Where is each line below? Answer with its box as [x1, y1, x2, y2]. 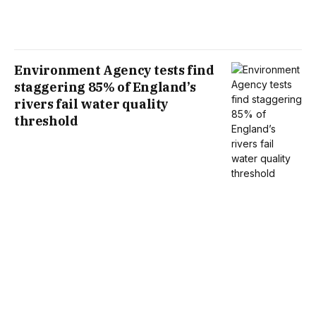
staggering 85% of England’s [14, 78, 196, 95]
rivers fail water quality [14, 95, 169, 112]
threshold [14, 112, 78, 129]
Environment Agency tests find [14, 61, 214, 78]
